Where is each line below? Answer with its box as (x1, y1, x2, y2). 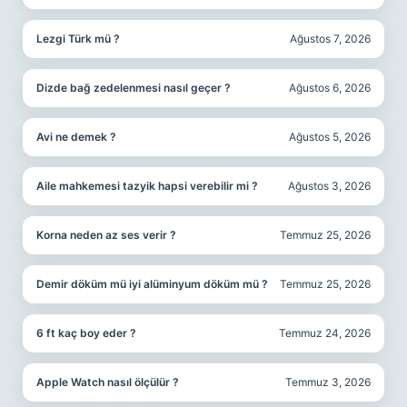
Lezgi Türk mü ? (36, 32, 120, 45)
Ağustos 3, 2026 (288, 179, 371, 193)
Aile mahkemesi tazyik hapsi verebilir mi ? (36, 179, 258, 193)
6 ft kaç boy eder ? (36, 326, 136, 340)
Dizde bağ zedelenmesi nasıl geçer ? (36, 81, 231, 94)
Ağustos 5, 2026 (289, 130, 371, 144)
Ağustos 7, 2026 (290, 32, 371, 45)
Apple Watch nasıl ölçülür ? (36, 375, 179, 389)
